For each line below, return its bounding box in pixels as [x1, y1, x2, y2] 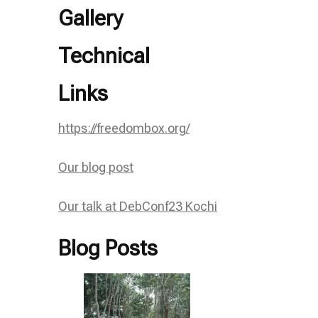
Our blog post [58, 159, 133, 175]
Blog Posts [58, 235, 158, 261]
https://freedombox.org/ [58, 120, 190, 136]
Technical [58, 43, 150, 68]
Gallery [58, 5, 123, 31]
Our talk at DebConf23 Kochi [58, 198, 217, 214]
